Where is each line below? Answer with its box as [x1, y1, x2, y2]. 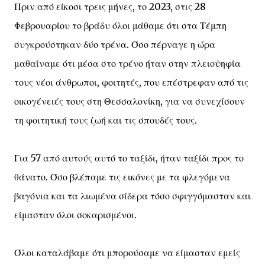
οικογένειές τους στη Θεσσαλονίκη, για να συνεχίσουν [14, 95, 245, 107]
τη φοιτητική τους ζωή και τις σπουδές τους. [14, 114, 197, 126]
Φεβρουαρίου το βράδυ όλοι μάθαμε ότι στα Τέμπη [14, 20, 227, 31]
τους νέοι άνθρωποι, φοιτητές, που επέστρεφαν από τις [14, 76, 248, 88]
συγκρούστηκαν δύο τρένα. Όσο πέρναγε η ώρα [14, 38, 215, 50]
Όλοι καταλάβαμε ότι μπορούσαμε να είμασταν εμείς [14, 247, 240, 258]
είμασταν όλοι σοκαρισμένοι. [14, 209, 137, 221]
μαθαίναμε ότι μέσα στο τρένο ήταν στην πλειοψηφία [14, 57, 241, 69]
